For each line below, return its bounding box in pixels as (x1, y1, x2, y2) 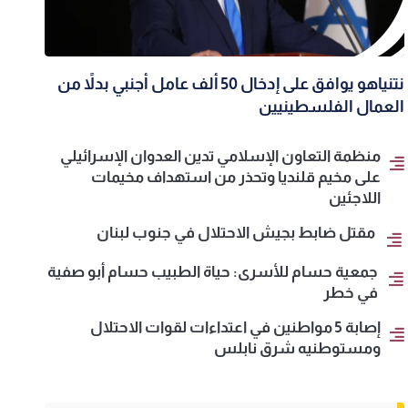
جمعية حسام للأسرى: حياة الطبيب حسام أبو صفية (46, 263, 378, 281)
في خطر (322, 284, 378, 302)
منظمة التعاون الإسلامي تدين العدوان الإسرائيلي (60, 148, 382, 166)
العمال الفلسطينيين (259, 97, 405, 117)
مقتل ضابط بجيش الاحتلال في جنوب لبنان (96, 224, 375, 242)
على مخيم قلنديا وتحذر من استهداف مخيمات (91, 168, 382, 187)
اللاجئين (329, 189, 382, 208)
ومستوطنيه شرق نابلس (213, 340, 381, 358)
